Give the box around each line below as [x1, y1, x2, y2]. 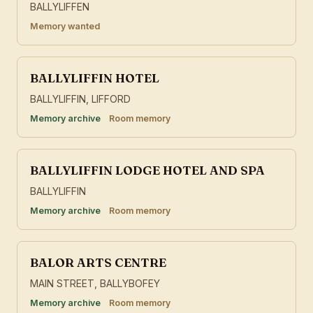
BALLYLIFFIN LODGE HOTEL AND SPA [30, 163, 265, 178]
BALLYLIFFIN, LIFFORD [30, 93, 131, 105]
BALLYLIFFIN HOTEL [30, 71, 159, 86]
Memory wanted [30, 21, 100, 32]
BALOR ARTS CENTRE [30, 255, 166, 270]
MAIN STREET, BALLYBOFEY [30, 277, 160, 290]
